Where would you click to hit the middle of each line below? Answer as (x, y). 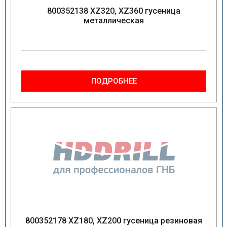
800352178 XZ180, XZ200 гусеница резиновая (114, 221)
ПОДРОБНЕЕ (114, 81)
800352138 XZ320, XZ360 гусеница (114, 11)
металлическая (114, 21)
